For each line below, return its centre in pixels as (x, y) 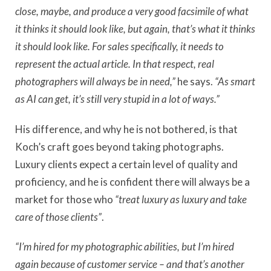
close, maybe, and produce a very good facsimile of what (132, 11)
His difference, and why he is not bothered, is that (126, 129)
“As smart (235, 82)
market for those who (65, 199)
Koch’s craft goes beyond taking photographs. (119, 146)
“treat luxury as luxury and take (181, 199)
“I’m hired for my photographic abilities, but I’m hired (125, 247)
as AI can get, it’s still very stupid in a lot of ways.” (117, 99)
